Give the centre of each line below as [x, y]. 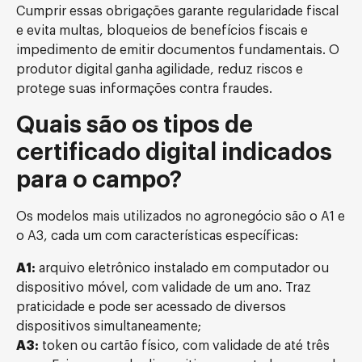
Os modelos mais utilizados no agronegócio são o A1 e [181, 217]
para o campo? [99, 180]
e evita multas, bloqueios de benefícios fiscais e [162, 31]
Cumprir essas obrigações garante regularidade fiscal [177, 11]
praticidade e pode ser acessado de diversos [151, 307]
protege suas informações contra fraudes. [144, 89]
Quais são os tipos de [135, 125]
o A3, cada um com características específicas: [157, 236]
